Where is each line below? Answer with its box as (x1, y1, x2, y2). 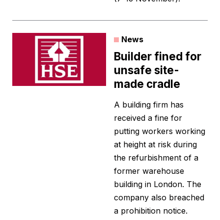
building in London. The (114, 179, 201, 190)
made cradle (114, 77, 180, 91)
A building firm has (114, 100, 184, 110)
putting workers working (114, 126, 205, 137)
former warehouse (114, 166, 184, 176)
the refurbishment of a (114, 153, 198, 163)
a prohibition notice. (114, 206, 188, 216)
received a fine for (114, 113, 182, 123)
